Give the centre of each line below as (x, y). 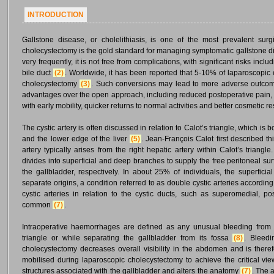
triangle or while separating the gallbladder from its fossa (128, 238)
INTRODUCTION (56, 15)
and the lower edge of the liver (76, 139)
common (37, 205)
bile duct (38, 73)
